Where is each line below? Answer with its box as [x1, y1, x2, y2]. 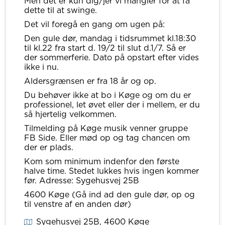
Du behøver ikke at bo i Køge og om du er [24, 90, 191, 100]
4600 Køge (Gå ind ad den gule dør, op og [24, 190, 195, 199]
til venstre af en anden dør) [24, 199, 131, 209]
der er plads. [24, 143, 73, 152]
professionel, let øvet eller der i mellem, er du [24, 100, 200, 109]
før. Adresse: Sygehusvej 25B [24, 176, 139, 185]
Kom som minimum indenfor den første [24, 157, 179, 166]
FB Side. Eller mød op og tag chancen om [24, 133, 190, 143]
